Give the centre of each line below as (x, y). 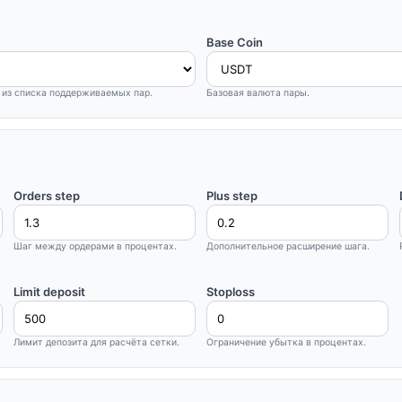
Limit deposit (49, 292)
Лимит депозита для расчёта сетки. (96, 342)
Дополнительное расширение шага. (288, 246)
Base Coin (235, 42)
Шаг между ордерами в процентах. (95, 246)
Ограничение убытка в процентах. (286, 342)
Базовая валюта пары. (258, 93)
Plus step (232, 196)
